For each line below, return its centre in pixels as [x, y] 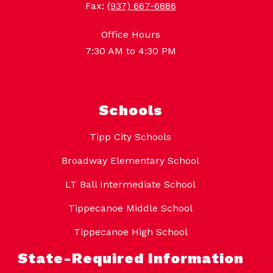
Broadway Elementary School [130, 161]
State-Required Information [130, 259]
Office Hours [130, 35]
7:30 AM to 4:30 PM [130, 51]
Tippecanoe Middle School [130, 208]
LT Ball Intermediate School [130, 185]
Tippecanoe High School [130, 232]
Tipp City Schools [130, 137]
